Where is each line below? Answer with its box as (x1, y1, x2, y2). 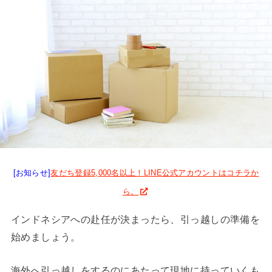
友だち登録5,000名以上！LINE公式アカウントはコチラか (50, 168, 259, 178)
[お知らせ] (13, 168, 51, 178)
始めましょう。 (10, 231, 81, 242)
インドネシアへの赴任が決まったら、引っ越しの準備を (10, 213, 260, 225)
